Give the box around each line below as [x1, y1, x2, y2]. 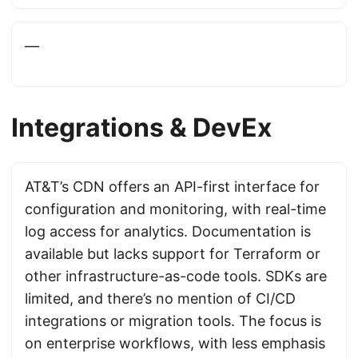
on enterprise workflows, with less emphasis [25, 335, 325, 352]
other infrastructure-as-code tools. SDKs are [25, 268, 327, 284]
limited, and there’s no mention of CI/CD [25, 290, 296, 307]
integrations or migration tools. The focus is [25, 312, 321, 329]
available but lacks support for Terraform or [25, 245, 320, 262]
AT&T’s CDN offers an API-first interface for [25, 178, 320, 195]
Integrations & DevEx [11, 112, 272, 143]
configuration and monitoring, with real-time [25, 201, 326, 217]
